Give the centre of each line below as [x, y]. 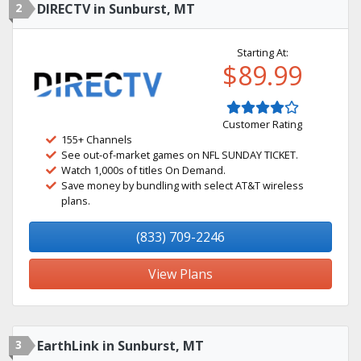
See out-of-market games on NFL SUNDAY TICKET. [180, 155]
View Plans [180, 274]
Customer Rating [262, 124]
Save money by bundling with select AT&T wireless [183, 185]
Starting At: [262, 52]
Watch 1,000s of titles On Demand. [143, 170]
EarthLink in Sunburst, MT [120, 346]
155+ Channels [97, 139]
